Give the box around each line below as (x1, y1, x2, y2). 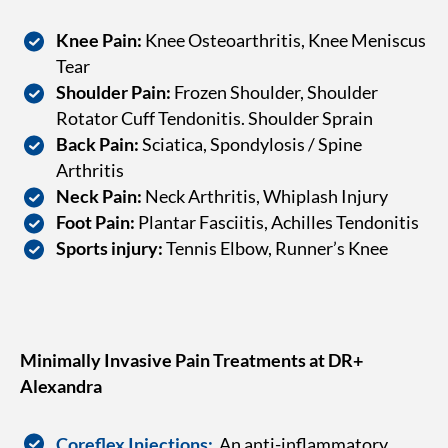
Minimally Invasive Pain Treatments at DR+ (20, 349, 363, 371)
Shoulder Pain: (56, 81, 171, 103)
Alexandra (20, 375, 102, 397)
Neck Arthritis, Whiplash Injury (142, 185, 388, 207)
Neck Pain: (56, 185, 142, 207)
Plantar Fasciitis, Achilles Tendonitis (135, 211, 419, 233)
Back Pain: (56, 133, 139, 155)
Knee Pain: (56, 29, 142, 51)
